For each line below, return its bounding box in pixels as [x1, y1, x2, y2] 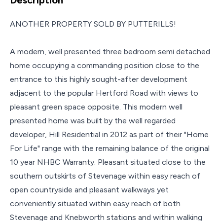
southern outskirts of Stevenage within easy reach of [10, 171, 200, 181]
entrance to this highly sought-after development [10, 74, 187, 84]
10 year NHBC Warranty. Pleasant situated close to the [10, 157, 206, 167]
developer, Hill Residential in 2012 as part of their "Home [10, 129, 209, 139]
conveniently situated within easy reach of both [10, 198, 181, 208]
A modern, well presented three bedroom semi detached [10, 46, 210, 56]
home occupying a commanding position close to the [10, 60, 199, 70]
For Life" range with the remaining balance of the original [10, 143, 210, 153]
